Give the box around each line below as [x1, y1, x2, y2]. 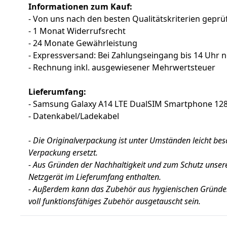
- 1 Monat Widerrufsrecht [28, 25, 126, 37]
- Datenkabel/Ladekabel [28, 110, 119, 122]
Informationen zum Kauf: [28, 1, 132, 13]
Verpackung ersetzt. [28, 147, 98, 159]
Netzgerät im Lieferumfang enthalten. [28, 171, 161, 183]
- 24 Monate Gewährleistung [28, 37, 137, 49]
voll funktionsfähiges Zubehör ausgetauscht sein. [28, 196, 201, 207]
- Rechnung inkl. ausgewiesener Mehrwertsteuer [28, 62, 215, 73]
